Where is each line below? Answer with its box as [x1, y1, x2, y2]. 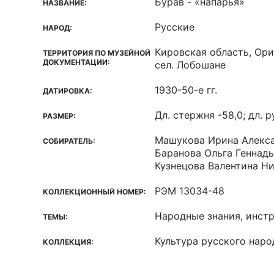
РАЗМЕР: [43, 111, 76, 120]
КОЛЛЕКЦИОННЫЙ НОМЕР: [43, 187, 146, 196]
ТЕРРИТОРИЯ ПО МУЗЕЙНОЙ [43, 48, 150, 57]
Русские [155, 21, 194, 33]
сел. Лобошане [155, 59, 226, 71]
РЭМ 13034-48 [155, 185, 224, 197]
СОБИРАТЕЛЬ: [43, 136, 95, 146]
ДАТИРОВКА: [43, 86, 92, 95]
